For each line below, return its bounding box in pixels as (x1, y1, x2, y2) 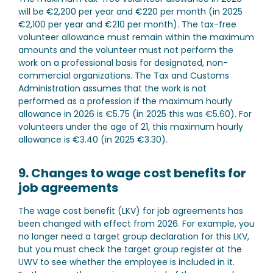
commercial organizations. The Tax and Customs (18, 69, 229, 82)
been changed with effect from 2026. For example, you (18, 218, 255, 230)
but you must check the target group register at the (18, 243, 242, 255)
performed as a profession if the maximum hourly (18, 95, 232, 107)
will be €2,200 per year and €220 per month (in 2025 (18, 5, 243, 18)
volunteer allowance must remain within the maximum (18, 31, 254, 43)
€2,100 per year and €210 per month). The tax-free (18, 18, 236, 30)
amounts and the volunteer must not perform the (18, 44, 233, 56)
